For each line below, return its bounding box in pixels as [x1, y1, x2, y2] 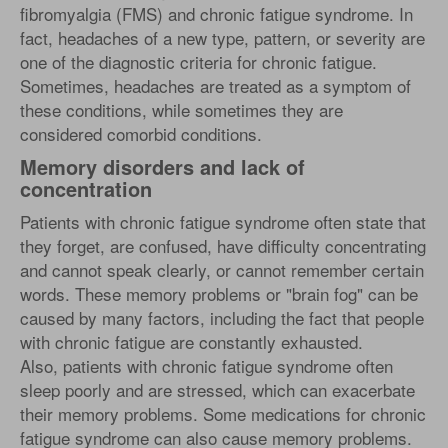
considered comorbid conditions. [20, 121, 262, 147]
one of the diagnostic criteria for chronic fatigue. [20, 49, 377, 75]
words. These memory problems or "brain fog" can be [20, 281, 418, 307]
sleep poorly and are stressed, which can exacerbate [20, 377, 415, 403]
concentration [20, 174, 152, 204]
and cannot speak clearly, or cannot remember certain [20, 257, 424, 283]
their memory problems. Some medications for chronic [20, 401, 426, 427]
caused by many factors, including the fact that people [20, 305, 424, 331]
